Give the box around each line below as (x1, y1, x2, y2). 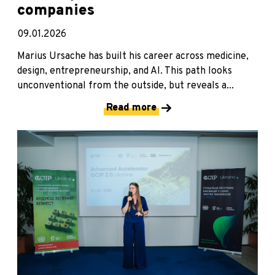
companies (17, 2, 95, 21)
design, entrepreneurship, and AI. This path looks (17, 65, 232, 78)
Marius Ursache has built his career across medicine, (17, 50, 249, 63)
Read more (106, 102, 157, 115)
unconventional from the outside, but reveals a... (17, 80, 234, 93)
